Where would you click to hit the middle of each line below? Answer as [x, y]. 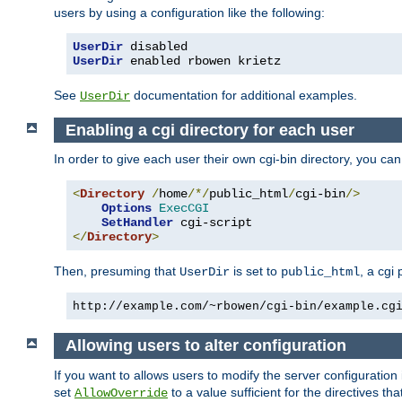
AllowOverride [121, 393]
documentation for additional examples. [244, 95]
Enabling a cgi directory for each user [210, 130]
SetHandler [137, 223]
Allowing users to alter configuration [205, 346]
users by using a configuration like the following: [189, 12]
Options [127, 209]
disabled [155, 46]
